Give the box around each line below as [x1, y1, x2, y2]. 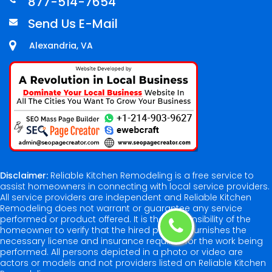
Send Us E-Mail [28, 15, 118, 33]
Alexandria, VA [29, 39, 93, 52]
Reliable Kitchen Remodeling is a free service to [48, 169, 254, 182]
